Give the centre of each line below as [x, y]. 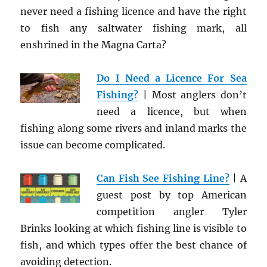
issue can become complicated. [93, 145]
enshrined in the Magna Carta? [94, 45]
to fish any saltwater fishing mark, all [133, 28]
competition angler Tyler [172, 212]
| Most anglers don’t [193, 95]
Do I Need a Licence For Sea [172, 78]
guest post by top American [172, 195]
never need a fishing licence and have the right [133, 11]
